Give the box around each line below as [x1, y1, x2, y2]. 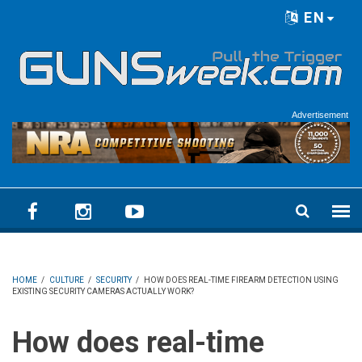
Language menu [12, 16, 141, 36]
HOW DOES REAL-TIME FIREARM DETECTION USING [144, 276, 339, 285]
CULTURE [49, 276, 84, 285]
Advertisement [292, 109, 348, 120]
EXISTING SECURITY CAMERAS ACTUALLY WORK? [12, 287, 194, 297]
